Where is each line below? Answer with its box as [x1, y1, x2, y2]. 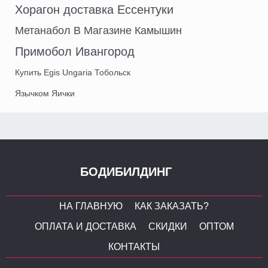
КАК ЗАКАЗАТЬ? [135, 201, 209, 212]
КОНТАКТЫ [108, 242, 160, 252]
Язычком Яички [15, 89, 75, 99]
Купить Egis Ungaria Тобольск [15, 68, 130, 78]
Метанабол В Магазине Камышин [15, 25, 182, 37]
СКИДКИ [148, 221, 187, 232]
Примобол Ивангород [15, 45, 135, 59]
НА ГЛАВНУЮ [59, 201, 123, 212]
